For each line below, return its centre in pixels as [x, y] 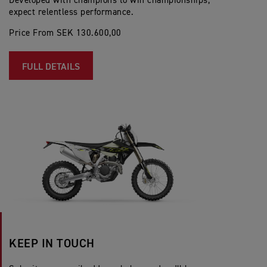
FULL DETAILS [51, 67]
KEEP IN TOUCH [52, 243]
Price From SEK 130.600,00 [65, 33]
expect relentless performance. [73, 12]
